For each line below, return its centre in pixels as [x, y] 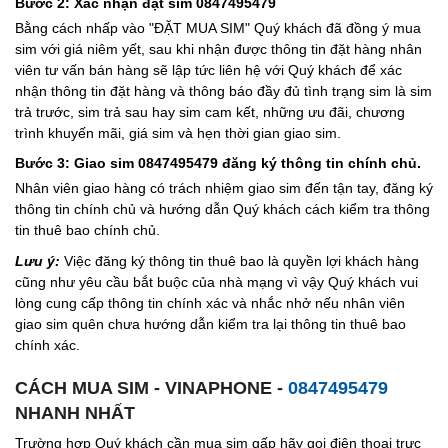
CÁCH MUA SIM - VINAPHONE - [151, 387]
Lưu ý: [37, 260]
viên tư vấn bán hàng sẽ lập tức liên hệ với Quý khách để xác [208, 69]
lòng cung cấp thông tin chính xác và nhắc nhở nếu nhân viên [210, 302]
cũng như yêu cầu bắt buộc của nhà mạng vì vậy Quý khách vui [216, 281]
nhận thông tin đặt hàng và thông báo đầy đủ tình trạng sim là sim [223, 90]
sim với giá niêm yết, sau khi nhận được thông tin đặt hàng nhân [218, 48]
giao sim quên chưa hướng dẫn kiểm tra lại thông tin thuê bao [210, 323]
